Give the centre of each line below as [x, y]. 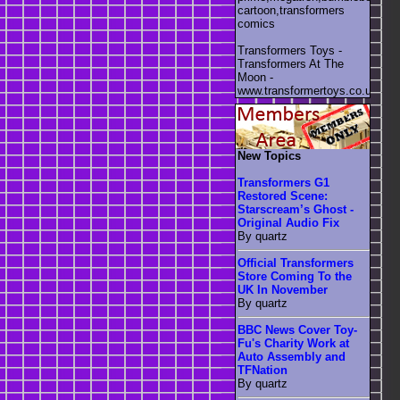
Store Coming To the [295, 277]
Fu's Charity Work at [293, 344]
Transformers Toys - [290, 50]
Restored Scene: [283, 196]
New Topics [269, 156]
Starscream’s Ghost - [296, 210]
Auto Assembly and [292, 357]
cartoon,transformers [291, 10]
